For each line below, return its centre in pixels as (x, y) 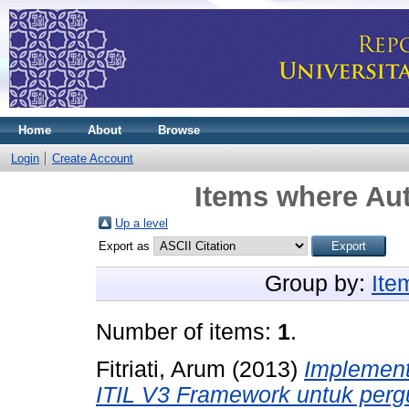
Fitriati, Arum (161, 369)
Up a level (142, 223)
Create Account (93, 158)
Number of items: (187, 332)
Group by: (318, 283)
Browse (179, 130)
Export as (126, 246)
